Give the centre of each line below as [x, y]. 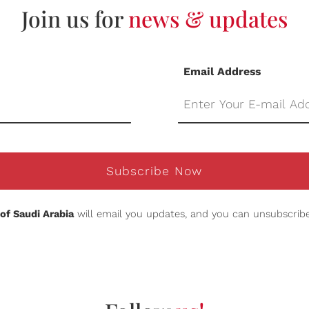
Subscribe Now [154, 171]
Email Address [222, 71]
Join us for [75, 19]
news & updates [208, 19]
